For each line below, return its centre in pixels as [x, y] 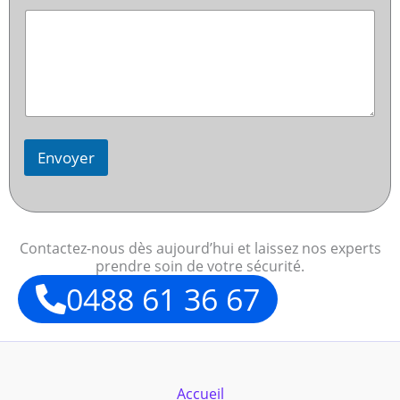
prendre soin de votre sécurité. [200, 267]
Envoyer [66, 158]
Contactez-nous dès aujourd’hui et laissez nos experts [200, 249]
